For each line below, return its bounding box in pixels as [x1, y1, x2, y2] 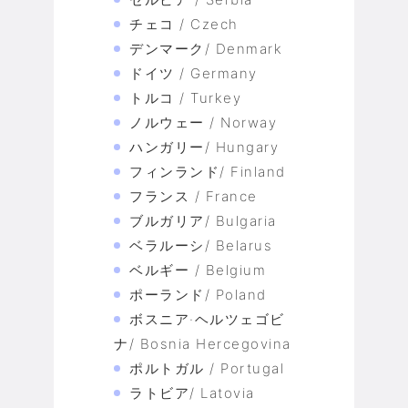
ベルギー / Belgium [129, 261, 266, 280]
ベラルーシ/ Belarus [129, 237, 272, 255]
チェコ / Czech [129, 15, 239, 34]
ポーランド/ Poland [129, 286, 267, 304]
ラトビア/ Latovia [129, 384, 255, 403]
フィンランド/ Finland [129, 163, 286, 181]
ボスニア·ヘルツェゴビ [129, 311, 285, 329]
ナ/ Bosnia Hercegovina [114, 335, 291, 353]
